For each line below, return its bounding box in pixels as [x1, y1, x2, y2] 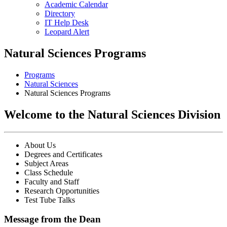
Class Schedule [24, 168, 73, 177]
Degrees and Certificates [24, 149, 102, 159]
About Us [24, 140, 56, 149]
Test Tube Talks [24, 195, 75, 204]
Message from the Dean [4, 214, 101, 225]
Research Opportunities [24, 186, 99, 195]
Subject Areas [24, 159, 68, 168]
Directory [45, 9, 75, 18]
